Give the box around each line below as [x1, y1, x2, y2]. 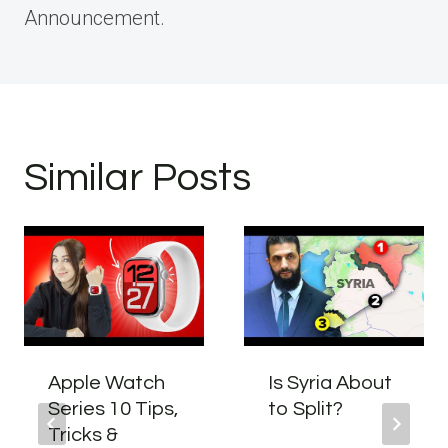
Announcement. [24, 6, 165, 30]
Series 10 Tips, [48, 399, 178, 419]
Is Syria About [268, 373, 392, 393]
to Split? [268, 399, 343, 419]
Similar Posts [24, 157, 251, 198]
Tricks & [48, 425, 118, 445]
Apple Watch [48, 373, 165, 393]
